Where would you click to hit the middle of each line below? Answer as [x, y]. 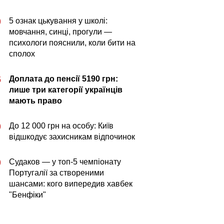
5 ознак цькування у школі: [58, 21]
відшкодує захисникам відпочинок [72, 137]
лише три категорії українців [66, 90]
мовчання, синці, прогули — [60, 32]
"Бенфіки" [27, 195]
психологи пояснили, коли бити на [72, 43]
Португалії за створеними [56, 173]
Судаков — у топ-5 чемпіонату [65, 162]
